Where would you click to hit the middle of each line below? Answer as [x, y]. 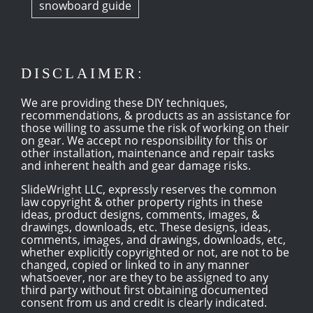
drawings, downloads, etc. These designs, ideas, [146, 227]
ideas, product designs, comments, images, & [140, 214]
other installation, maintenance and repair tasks [148, 153]
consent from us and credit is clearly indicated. [144, 302]
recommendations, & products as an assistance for [156, 115]
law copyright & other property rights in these [142, 202]
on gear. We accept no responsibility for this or [144, 140]
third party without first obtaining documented [145, 290]
